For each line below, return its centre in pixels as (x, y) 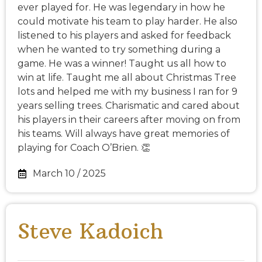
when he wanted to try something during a (119, 50)
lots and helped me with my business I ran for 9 (127, 92)
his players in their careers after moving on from (129, 120)
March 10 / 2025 (69, 174)
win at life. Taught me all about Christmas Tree (127, 78)
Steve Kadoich (90, 232)
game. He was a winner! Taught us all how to (122, 64)
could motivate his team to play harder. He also (127, 22)
